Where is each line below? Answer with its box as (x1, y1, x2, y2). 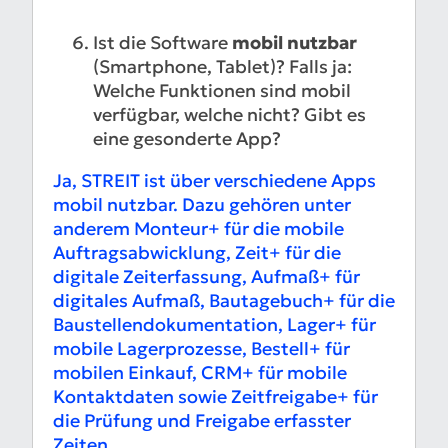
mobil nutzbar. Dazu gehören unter (53, 193, 351, 217)
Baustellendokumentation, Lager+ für (53, 313, 376, 337)
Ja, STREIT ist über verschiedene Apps (53, 169, 376, 193)
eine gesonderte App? (93, 127, 281, 151)
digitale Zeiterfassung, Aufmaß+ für (53, 265, 360, 289)
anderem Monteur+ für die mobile (53, 217, 344, 241)
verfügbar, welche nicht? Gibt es (93, 103, 366, 127)
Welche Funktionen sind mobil (93, 79, 351, 103)
